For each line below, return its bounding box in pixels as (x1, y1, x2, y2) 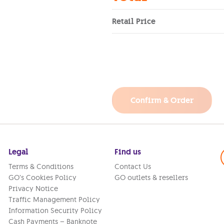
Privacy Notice (8, 184, 58, 193)
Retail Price (112, 16, 155, 26)
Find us (114, 146, 141, 157)
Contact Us (114, 162, 151, 171)
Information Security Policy (8, 206, 102, 215)
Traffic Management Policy (8, 195, 100, 204)
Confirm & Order (130, 95, 193, 105)
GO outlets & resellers (114, 173, 188, 182)
